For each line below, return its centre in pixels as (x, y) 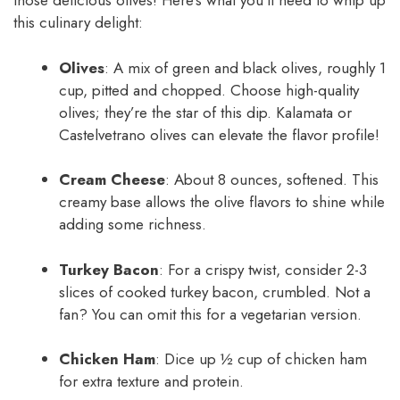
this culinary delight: (78, 23)
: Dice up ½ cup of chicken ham (261, 359)
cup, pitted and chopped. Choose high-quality (209, 90)
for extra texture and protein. (151, 382)
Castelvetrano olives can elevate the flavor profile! (219, 134)
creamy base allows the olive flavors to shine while (222, 202)
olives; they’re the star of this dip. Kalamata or (205, 112)
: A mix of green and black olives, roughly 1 (245, 67)
